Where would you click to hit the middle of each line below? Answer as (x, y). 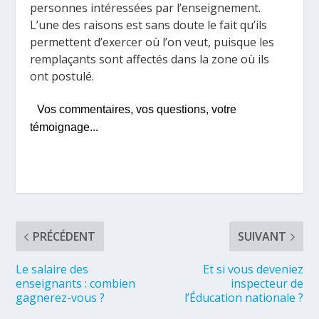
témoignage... (64, 127)
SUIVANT (262, 237)
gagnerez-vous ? (61, 298)
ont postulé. (62, 77)
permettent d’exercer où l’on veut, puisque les (152, 42)
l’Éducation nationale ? (244, 298)
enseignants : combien (76, 284)
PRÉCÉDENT (64, 237)
